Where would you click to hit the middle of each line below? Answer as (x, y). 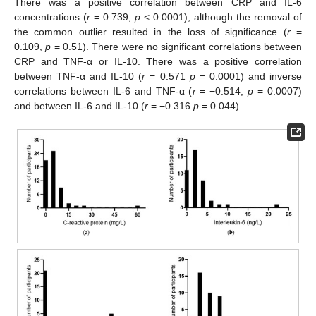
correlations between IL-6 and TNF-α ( (103, 91)
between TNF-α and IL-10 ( (78, 77)
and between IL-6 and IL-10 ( (79, 106)
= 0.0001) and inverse (249, 77)
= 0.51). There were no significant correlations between (177, 47)
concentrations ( (50, 17)
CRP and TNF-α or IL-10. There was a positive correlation (158, 62)
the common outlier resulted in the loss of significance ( (151, 32)
